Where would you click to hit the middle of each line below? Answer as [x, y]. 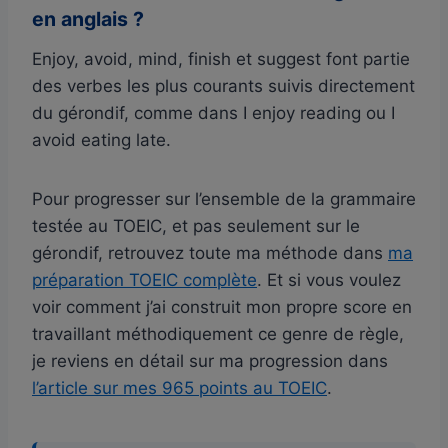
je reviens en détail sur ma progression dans [210, 360]
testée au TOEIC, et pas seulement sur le [196, 225]
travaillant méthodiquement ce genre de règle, [218, 333]
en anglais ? [88, 18]
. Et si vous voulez [329, 279]
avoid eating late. [101, 139]
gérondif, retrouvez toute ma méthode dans [210, 252]
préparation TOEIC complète [144, 279]
